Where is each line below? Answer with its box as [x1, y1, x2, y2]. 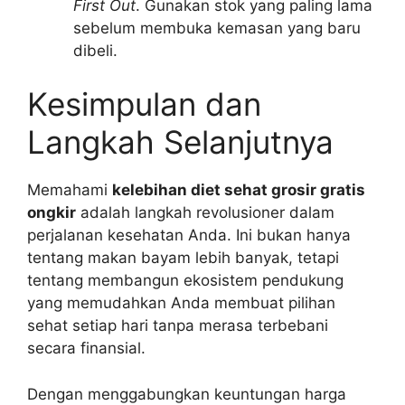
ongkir [27, 203, 76, 222]
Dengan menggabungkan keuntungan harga [27, 384, 346, 403]
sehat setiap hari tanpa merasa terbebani [27, 316, 328, 335]
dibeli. [73, 41, 118, 60]
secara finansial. [27, 339, 146, 358]
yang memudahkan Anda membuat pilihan [27, 294, 335, 313]
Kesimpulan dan [27, 85, 261, 124]
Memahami [27, 181, 112, 200]
